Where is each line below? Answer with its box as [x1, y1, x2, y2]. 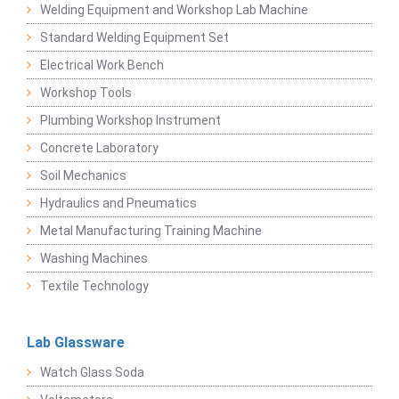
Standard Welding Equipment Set [40, 30, 229, 45]
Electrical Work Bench [40, 58, 164, 73]
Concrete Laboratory [40, 141, 159, 156]
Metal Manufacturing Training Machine [40, 224, 262, 239]
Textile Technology [40, 279, 149, 294]
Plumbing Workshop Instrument [40, 113, 221, 128]
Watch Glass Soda [40, 365, 144, 380]
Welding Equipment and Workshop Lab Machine [40, 3, 308, 18]
